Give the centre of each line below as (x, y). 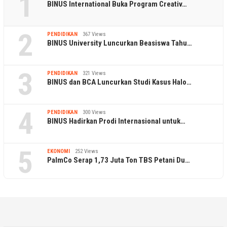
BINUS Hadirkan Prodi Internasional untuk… (116, 121)
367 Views (94, 34)
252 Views (87, 151)
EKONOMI (59, 151)
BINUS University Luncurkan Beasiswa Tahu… (120, 43)
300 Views (94, 112)
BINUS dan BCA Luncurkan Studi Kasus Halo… (119, 82)
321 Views (94, 73)
